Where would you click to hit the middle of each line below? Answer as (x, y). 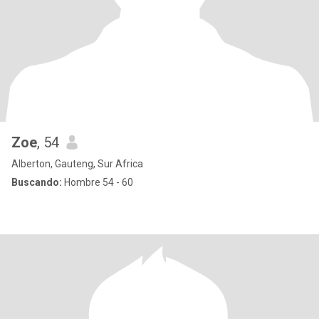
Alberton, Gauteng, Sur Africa (77, 164)
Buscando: (37, 182)
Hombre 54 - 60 (98, 182)
